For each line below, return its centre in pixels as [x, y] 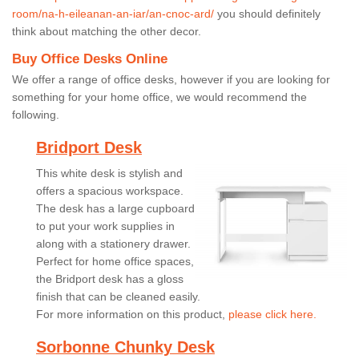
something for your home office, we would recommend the [159, 97]
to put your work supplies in [105, 226]
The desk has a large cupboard [115, 208]
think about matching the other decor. [107, 31]
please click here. [272, 314]
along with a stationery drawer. [113, 243]
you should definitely [267, 13]
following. [37, 114]
